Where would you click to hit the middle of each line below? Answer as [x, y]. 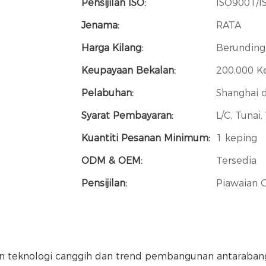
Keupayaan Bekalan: [129, 70]
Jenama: [100, 25]
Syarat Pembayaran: [127, 115]
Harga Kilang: [112, 47]
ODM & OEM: [112, 160]
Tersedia [236, 160]
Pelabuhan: [107, 93]
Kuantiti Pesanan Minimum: [146, 138]
